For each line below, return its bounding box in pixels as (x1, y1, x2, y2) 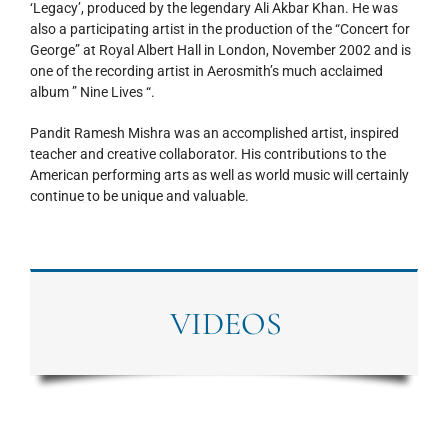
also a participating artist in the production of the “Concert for (30, 20, 410, 37)
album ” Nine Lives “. (30, 83, 155, 100)
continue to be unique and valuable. (30, 187, 249, 204)
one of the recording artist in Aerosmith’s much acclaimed (30, 62, 383, 79)
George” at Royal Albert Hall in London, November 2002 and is (30, 41, 411, 58)
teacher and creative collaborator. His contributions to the (30, 145, 386, 162)
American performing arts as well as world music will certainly (30, 166, 409, 183)
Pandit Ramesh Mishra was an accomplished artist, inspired (30, 124, 399, 141)
